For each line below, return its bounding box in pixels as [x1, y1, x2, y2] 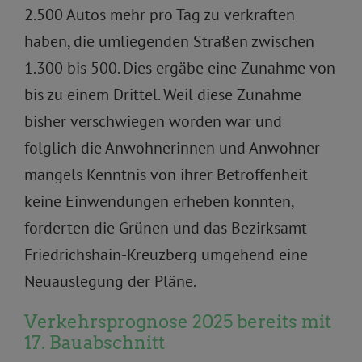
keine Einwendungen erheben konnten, [24, 191, 293, 213]
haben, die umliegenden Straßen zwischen [24, 31, 314, 53]
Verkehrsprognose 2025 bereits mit [24, 311, 331, 333]
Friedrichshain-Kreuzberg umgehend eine [24, 244, 308, 266]
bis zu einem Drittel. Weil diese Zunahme [24, 84, 301, 106]
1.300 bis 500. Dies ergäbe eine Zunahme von [24, 57, 335, 79]
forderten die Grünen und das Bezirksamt [24, 217, 307, 239]
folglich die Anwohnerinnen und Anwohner [24, 137, 320, 159]
